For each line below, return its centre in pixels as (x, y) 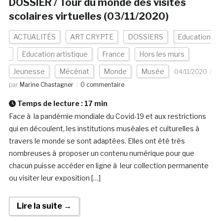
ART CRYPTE (92, 37)
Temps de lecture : (50, 104)
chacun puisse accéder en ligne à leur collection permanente (109, 166)
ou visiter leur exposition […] (55, 178)
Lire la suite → (44, 206)
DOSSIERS (145, 37)
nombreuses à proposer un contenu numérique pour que (101, 153)
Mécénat (74, 72)
